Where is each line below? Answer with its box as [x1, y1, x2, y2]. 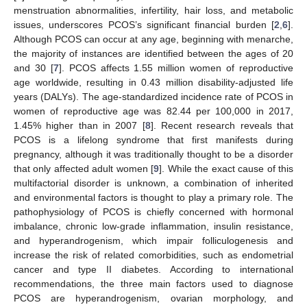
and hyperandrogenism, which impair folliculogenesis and [14, 234, 293, 246]
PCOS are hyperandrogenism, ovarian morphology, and [14, 292, 293, 304]
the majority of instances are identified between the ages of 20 [14, 47, 293, 59]
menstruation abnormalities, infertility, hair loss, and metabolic [14, 4, 293, 16]
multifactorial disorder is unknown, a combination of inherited [14, 177, 293, 188]
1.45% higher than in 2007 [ [14, 119, 145, 131]
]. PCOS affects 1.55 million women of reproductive [58, 62, 294, 73]
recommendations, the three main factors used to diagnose [14, 278, 293, 289]
